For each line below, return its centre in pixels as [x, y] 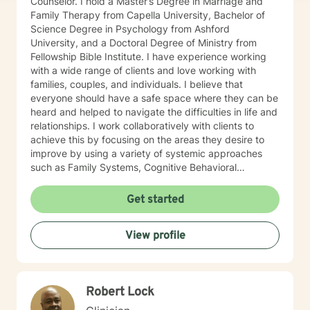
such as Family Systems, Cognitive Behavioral [134, 167]
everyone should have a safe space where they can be [154, 98]
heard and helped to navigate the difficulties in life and [154, 112]
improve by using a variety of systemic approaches [146, 153]
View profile [155, 236]
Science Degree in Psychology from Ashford [130, 29]
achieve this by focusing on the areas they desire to [147, 139]
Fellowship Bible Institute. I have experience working [148, 56]
